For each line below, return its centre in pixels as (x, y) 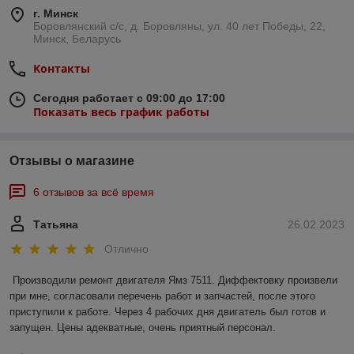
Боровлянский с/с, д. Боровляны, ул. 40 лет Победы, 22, (179, 26)
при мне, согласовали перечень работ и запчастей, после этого (162, 296)
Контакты (62, 69)
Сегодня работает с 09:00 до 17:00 (129, 98)
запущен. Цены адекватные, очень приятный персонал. (143, 328)
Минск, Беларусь (77, 39)
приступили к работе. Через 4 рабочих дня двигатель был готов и (168, 312)
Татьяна (56, 225)
